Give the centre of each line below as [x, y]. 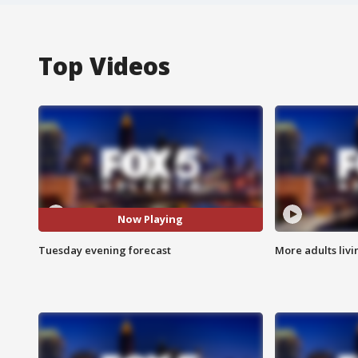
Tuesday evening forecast [105, 250]
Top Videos [104, 66]
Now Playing [151, 219]
